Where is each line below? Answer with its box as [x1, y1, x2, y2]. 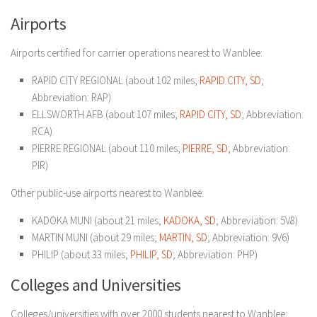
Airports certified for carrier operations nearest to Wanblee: [11, 46, 263, 59]
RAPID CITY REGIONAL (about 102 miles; [32, 74, 200, 87]
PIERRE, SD [183, 142, 228, 155]
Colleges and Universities [11, 274, 181, 296]
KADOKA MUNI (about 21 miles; [32, 214, 163, 227]
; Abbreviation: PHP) [173, 248, 258, 261]
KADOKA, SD [163, 214, 216, 227]
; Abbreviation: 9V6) [207, 231, 289, 244]
